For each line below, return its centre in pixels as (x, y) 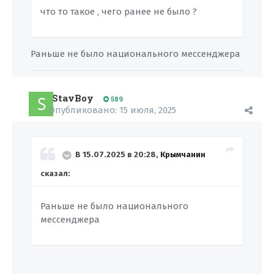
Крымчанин (183, 155)
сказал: (55, 173)
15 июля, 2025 (148, 110)
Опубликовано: (84, 110)
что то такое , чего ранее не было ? (119, 12)
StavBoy (73, 98)
